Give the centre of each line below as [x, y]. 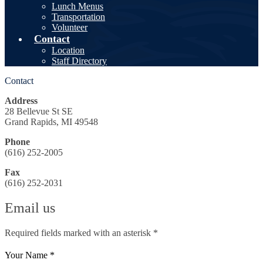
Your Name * [30, 255]
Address [21, 101]
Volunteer [70, 27]
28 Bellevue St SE [39, 111]
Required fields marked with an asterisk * [81, 232]
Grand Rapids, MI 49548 [51, 122]
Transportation [78, 17]
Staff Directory [79, 61]
